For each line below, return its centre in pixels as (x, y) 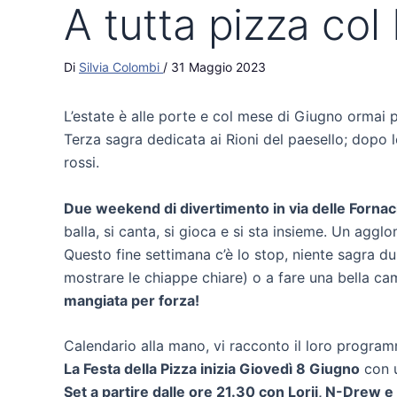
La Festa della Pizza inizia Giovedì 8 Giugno (212, 369)
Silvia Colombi (121, 67)
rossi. (82, 162)
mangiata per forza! (132, 300)
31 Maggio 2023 (218, 67)
